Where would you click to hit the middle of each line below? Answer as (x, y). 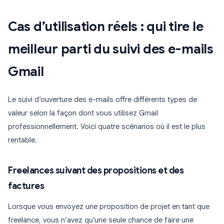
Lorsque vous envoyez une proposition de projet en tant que (109, 207)
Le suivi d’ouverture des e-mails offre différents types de (102, 100)
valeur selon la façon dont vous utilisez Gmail (83, 113)
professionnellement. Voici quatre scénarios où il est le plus (107, 127)
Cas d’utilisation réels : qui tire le (106, 27)
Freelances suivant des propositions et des (96, 171)
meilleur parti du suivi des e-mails (111, 49)
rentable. (22, 140)
